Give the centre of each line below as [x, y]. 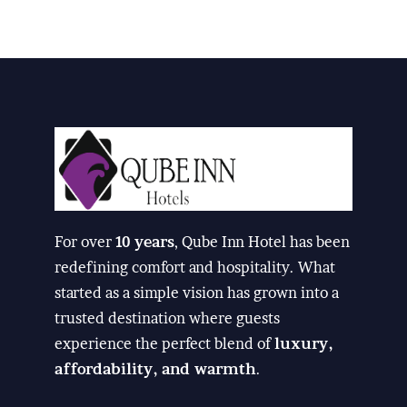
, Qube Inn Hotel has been [262, 242]
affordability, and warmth [155, 369]
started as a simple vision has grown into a [197, 293]
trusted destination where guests [167, 318]
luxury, [303, 344]
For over [85, 242]
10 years [145, 242]
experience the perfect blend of [164, 344]
